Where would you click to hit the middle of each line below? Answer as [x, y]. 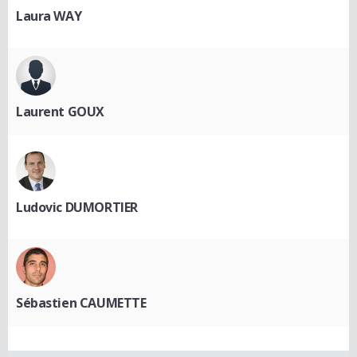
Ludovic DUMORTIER [77, 208]
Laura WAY [49, 16]
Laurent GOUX [60, 112]
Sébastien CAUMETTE [81, 303]
